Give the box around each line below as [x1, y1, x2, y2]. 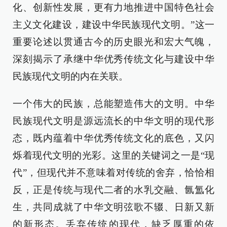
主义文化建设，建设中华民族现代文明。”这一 [13, 19, 214, 30]
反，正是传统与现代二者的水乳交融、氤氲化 [13, 184, 214, 195]
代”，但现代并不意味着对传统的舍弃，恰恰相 [13, 167, 214, 178]
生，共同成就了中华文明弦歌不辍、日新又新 [13, 202, 214, 212]
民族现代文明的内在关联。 [13, 71, 128, 82]
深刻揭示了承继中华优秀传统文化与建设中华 [13, 54, 214, 64]
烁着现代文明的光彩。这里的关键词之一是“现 [13, 150, 214, 161]
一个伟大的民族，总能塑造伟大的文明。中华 [13, 98, 214, 109]
